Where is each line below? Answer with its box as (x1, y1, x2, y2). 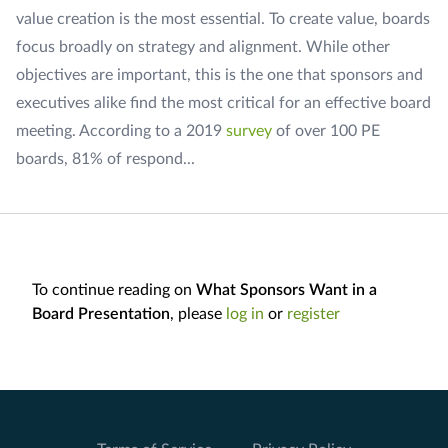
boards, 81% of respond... (16, 151, 195, 167)
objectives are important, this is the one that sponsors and (16, 67, 423, 83)
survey (226, 123, 272, 139)
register (287, 306, 340, 322)
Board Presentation (32, 306, 170, 322)
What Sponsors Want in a (196, 282, 377, 298)
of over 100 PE (272, 123, 380, 139)
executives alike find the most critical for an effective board (16, 95, 431, 111)
